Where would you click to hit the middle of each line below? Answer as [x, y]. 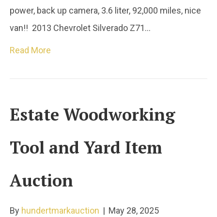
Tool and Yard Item [86, 147]
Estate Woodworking [92, 114]
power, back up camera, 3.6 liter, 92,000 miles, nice [105, 10]
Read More [30, 50]
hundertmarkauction [60, 210]
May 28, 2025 [134, 210]
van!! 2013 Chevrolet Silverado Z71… [80, 28]
